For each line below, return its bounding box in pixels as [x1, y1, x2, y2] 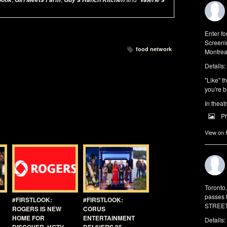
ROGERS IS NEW [12, 204, 61, 213]
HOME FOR [12, 213, 45, 222]
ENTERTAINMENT [83, 213, 135, 222]
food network [136, 45, 172, 53]
